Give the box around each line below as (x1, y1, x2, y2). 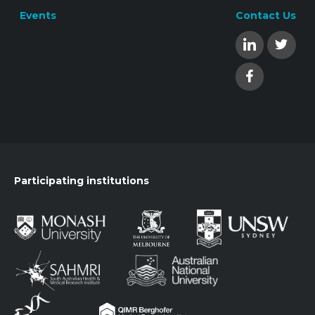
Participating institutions (14, 174, 149, 187)
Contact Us (235, 8, 296, 22)
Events (19, 8, 56, 22)
